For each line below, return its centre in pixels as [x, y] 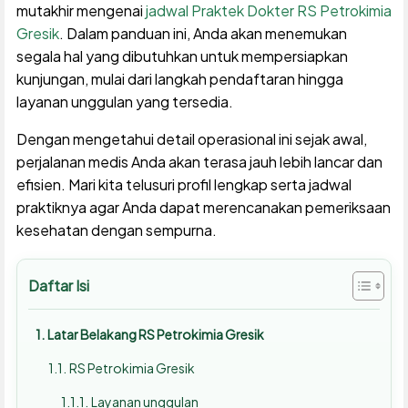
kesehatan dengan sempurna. [116, 230]
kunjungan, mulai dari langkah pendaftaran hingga [179, 79]
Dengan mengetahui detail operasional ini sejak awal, [191, 139]
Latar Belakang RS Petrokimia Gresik [155, 334]
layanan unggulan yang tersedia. [124, 102]
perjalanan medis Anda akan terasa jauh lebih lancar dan [199, 162]
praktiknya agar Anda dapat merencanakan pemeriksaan [203, 208]
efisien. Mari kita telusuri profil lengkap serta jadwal [184, 185]
